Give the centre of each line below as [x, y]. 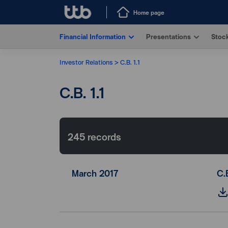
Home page [149, 12]
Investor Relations [86, 62]
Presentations [168, 36]
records [104, 136]
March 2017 [95, 173]
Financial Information [93, 36]
